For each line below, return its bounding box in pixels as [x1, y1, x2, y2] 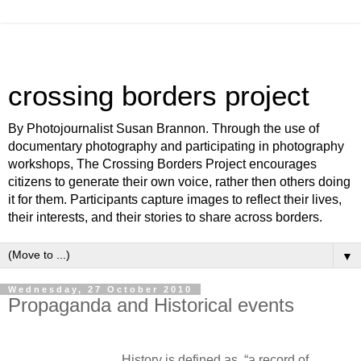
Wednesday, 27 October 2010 [8, 284, 193, 294]
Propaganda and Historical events [8, 294, 294, 316]
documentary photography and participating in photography [8, 139, 344, 153]
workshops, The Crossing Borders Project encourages [8, 157, 317, 171]
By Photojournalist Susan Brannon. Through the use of [8, 122, 319, 135]
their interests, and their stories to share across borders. [8, 210, 322, 224]
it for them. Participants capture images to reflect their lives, [8, 193, 342, 206]
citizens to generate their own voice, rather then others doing [8, 175, 351, 189]
